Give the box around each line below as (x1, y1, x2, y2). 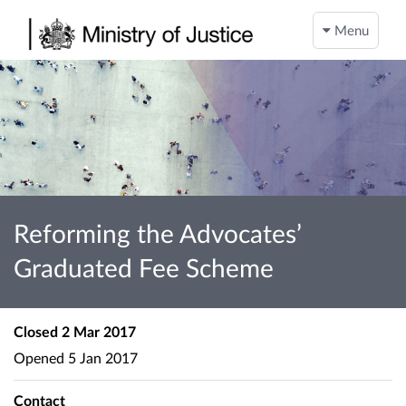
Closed (14, 323, 58, 340)
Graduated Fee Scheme (14, 252, 274, 283)
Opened (14, 348, 64, 366)
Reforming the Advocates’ (14, 217, 302, 248)
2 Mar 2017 (58, 323, 136, 340)
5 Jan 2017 (64, 348, 138, 366)
